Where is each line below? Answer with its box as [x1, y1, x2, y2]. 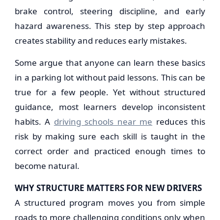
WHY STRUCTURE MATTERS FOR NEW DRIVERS [15, 182, 202, 193]
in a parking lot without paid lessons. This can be [15, 72, 205, 83]
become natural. [15, 160, 80, 171]
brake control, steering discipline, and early [15, 5, 205, 17]
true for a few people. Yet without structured [15, 86, 205, 98]
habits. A [15, 116, 54, 127]
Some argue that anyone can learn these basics [15, 57, 205, 68]
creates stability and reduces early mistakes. [15, 35, 187, 46]
